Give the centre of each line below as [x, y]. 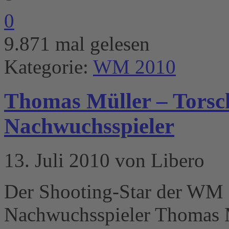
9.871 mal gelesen [77, 44]
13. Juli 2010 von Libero [104, 161]
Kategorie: [49, 67]
